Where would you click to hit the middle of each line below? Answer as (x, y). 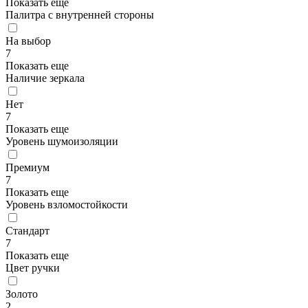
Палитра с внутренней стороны (80, 15)
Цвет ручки (33, 268)
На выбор (28, 41)
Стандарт (27, 231)
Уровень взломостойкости (67, 205)
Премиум (27, 168)
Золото (22, 294)
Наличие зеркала (45, 78)
